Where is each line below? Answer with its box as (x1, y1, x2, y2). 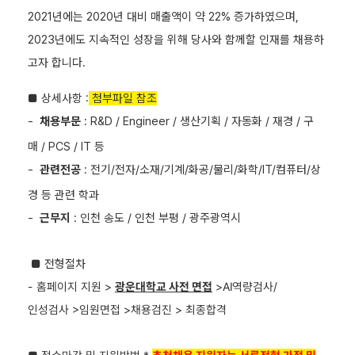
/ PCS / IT (38, 139, 94, 154)
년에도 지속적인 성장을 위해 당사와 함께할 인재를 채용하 (55, 32, 324, 47)
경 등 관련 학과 (28, 188, 99, 202)
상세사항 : (41, 91, 89, 105)
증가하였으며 (234, 10, 296, 24)
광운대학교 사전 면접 (115, 280, 213, 294)
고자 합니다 (28, 55, 82, 70)
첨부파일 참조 (89, 91, 157, 105)
